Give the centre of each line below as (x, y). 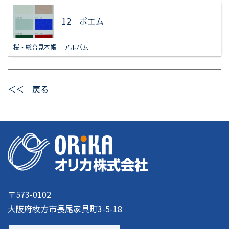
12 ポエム (83, 21)
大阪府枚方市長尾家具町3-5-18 (65, 208)
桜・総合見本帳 (35, 47)
